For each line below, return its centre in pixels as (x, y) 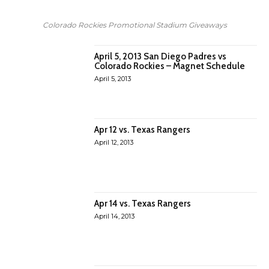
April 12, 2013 (114, 143)
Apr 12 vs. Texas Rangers (143, 130)
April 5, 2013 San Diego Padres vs (161, 56)
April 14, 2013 (115, 216)
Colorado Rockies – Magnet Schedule (170, 66)
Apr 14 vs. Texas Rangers (143, 203)
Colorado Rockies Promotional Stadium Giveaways (134, 25)
